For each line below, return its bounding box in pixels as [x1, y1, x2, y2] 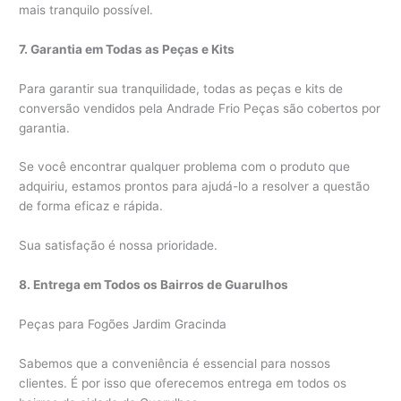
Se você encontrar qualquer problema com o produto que [19, 159, 351, 175]
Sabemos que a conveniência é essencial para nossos [19, 355, 331, 371]
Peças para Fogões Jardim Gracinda [19, 317, 227, 332]
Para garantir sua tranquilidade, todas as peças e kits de [19, 81, 344, 96]
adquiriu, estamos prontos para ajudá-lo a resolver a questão [19, 179, 371, 194]
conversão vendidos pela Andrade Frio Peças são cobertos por [19, 100, 381, 115]
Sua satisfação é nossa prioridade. [19, 238, 218, 253]
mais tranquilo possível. [19, 2, 154, 17]
